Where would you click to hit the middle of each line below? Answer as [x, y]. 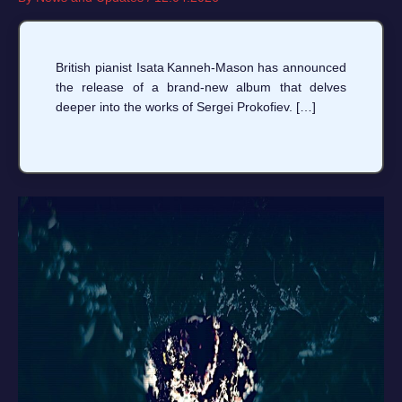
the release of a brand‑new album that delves [201, 87]
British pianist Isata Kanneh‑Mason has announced [201, 68]
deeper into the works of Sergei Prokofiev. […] [186, 107]
